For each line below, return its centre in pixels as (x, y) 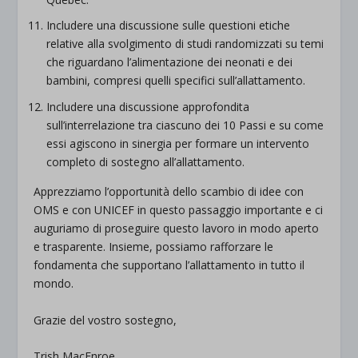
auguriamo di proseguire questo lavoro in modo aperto (177, 229)
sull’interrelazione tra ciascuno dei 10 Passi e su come (185, 125)
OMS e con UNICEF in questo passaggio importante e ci (179, 210)
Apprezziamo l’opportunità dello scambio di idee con (169, 192)
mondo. (54, 284)
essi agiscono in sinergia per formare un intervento (178, 144)
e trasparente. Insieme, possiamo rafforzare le (154, 247)
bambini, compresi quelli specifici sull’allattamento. (176, 81)
